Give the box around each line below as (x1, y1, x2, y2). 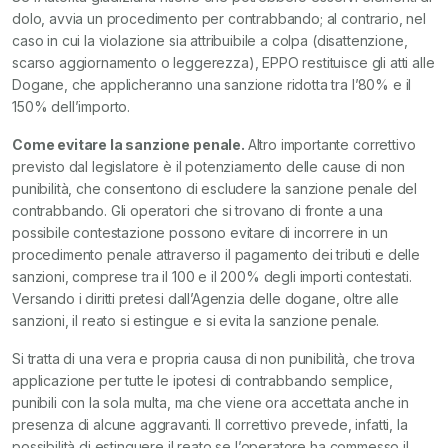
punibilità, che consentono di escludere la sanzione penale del (12, 180, 418, 197)
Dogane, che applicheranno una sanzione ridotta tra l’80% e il (12, 76, 412, 93)
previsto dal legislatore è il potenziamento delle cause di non (12, 158, 406, 175)
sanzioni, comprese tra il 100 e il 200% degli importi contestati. (12, 268, 412, 285)
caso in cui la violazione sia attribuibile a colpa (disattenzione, (12, 32, 408, 49)
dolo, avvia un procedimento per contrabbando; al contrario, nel (12, 10, 426, 27)
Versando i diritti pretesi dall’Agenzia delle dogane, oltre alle (12, 290, 399, 307)
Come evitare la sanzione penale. (12, 136, 248, 153)
